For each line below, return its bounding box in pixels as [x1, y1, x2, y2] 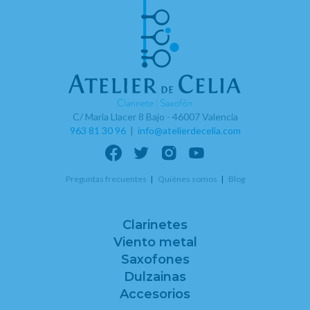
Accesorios [120, 286, 190, 302]
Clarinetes [122, 217, 188, 233]
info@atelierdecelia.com [137, 125, 241, 137]
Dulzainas [124, 269, 186, 285]
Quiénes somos [157, 174, 217, 185]
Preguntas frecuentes [65, 174, 147, 185]
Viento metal [113, 235, 197, 250]
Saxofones [120, 252, 190, 268]
